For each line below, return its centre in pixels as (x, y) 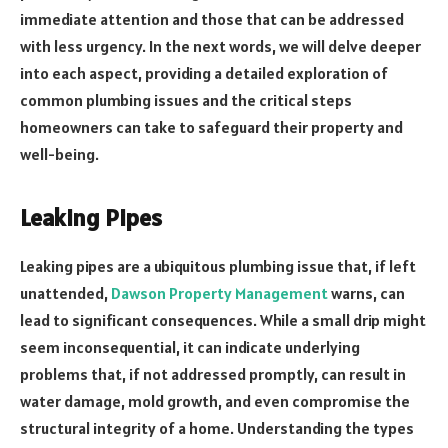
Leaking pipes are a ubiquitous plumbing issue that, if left (218, 265)
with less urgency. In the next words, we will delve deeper (220, 45)
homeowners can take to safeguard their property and (211, 126)
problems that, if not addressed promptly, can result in (213, 373)
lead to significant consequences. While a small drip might (223, 319)
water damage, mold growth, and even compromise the (215, 400)
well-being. (59, 153)
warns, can (366, 292)
